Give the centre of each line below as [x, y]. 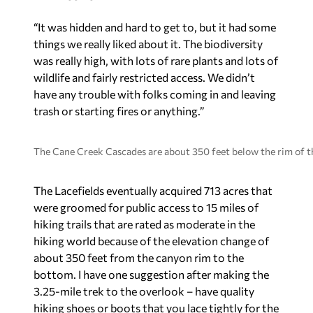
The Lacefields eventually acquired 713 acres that [153, 190]
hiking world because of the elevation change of [151, 241]
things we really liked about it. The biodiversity [148, 44]
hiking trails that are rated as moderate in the [144, 224]
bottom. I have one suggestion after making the [151, 274]
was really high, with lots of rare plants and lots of [156, 60]
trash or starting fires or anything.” [119, 111]
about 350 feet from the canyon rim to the [139, 257]
